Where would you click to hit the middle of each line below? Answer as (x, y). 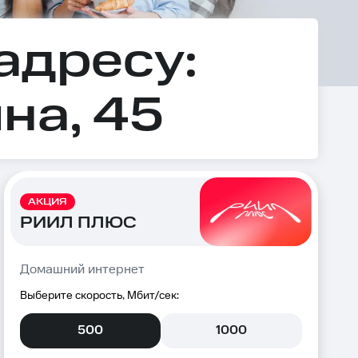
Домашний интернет (82, 270)
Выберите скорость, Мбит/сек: (99, 296)
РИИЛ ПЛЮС (78, 223)
